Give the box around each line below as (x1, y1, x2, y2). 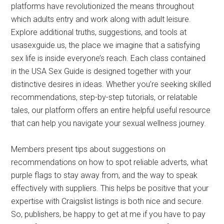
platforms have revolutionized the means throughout (11, 1, 194, 11)
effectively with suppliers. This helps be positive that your (11, 183, 209, 193)
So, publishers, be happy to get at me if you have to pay (11, 209, 206, 219)
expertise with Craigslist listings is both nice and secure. (11, 196, 204, 206)
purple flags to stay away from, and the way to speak (11, 170, 198, 180)
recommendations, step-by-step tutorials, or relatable (11, 92, 198, 102)
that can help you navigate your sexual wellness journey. (11, 118, 206, 128)
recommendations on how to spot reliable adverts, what (11, 157, 208, 167)
